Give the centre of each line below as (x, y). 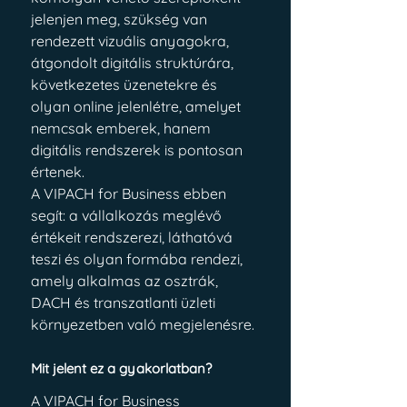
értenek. (58, 172)
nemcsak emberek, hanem (123, 128)
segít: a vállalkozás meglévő (128, 215)
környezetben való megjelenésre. (143, 324)
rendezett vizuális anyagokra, (132, 41)
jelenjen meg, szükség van (121, 19)
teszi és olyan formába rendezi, (139, 259)
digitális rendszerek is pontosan (139, 150)
